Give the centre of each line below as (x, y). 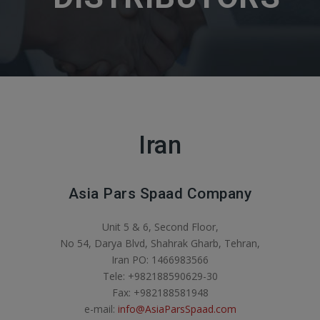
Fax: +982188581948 (160, 292)
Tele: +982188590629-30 (160, 276)
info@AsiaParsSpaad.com (177, 309)
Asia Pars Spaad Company (160, 194)
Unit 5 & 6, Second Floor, (160, 227)
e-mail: (101, 309)
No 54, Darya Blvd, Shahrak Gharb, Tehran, (160, 243)
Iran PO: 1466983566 (160, 260)
